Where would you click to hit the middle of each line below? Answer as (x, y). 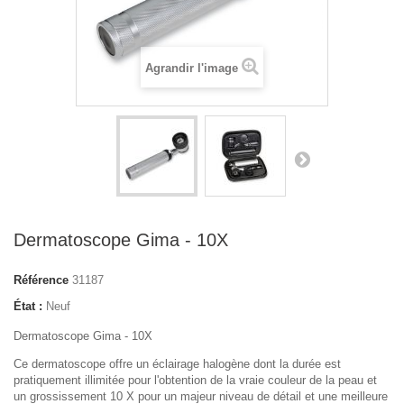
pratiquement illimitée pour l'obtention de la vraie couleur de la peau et (195, 380)
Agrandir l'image (192, 68)
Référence (41, 280)
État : (28, 306)
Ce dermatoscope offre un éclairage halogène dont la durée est (177, 363)
